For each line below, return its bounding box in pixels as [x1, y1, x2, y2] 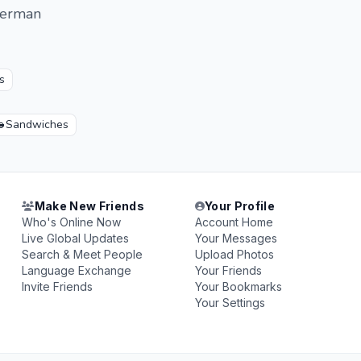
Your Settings [194, 296, 265, 309]
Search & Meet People [22, 247, 143, 261]
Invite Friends [22, 280, 93, 293]
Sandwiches [6, 117, 68, 132]
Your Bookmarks [194, 280, 282, 293]
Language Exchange [22, 263, 132, 277]
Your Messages [194, 231, 277, 245]
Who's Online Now [22, 215, 122, 229]
